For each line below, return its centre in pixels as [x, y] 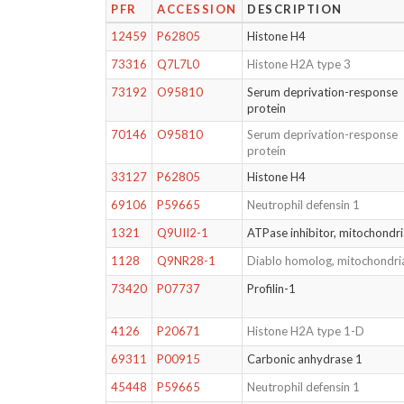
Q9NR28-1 [187, 261]
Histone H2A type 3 [299, 64]
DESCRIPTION [295, 9]
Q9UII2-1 [183, 233]
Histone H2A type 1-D [306, 331]
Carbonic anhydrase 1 [305, 359]
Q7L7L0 [179, 64]
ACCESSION [197, 9]
